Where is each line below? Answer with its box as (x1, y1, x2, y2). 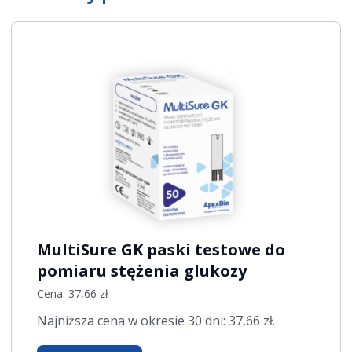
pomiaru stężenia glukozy (37, 259, 247, 281)
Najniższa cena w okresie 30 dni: (37, 311, 229, 329)
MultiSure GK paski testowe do (37, 238, 286, 260)
